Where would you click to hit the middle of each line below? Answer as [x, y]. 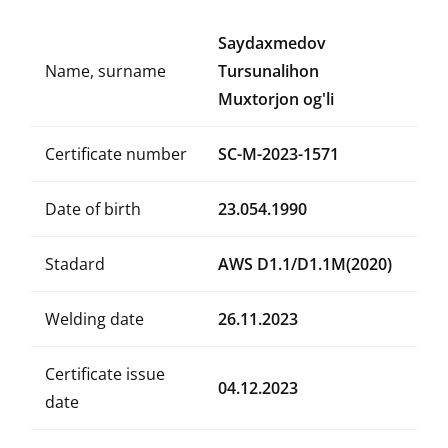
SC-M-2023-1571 [278, 154]
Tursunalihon [268, 71]
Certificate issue [105, 374]
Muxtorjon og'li [276, 99]
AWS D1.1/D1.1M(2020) [305, 264]
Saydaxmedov [272, 43]
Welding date [94, 319]
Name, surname [105, 71]
